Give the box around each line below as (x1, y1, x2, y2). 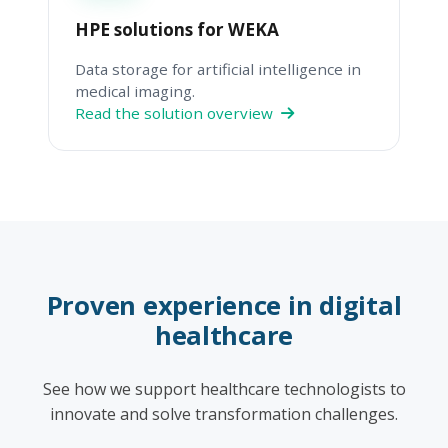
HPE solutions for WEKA (75, 17, 279, 41)
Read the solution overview (75, 102, 281, 123)
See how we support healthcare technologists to (42, 377, 406, 400)
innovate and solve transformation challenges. (50, 402, 398, 425)
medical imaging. (75, 80, 195, 101)
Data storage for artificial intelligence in (75, 58, 361, 79)
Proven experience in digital (46, 287, 402, 323)
